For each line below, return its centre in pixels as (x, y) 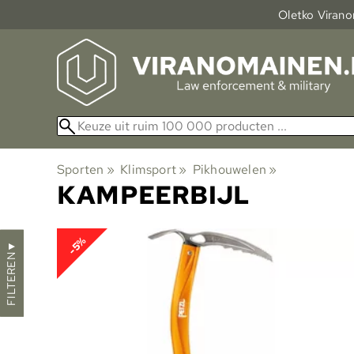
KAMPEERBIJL (154, 194)
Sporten (81, 169)
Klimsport (148, 169)
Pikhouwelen (229, 169)
